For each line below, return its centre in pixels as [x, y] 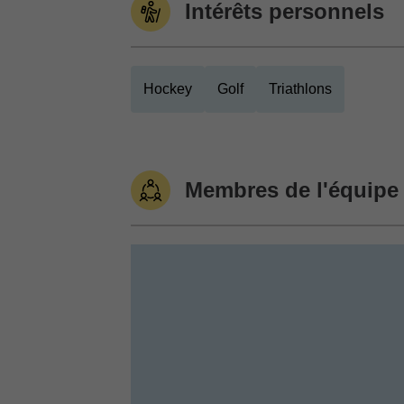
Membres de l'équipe [292, 190]
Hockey [168, 89]
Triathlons [300, 89]
